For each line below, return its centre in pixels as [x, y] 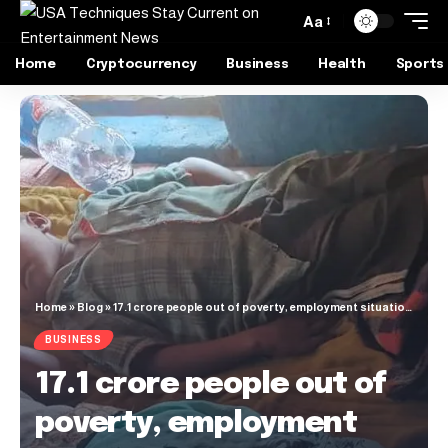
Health [342, 64]
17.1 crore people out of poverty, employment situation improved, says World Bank [259, 307]
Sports [420, 64]
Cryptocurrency [141, 64]
